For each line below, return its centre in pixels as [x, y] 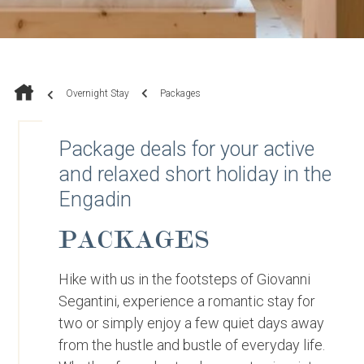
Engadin [95, 199]
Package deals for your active [187, 149]
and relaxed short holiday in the [195, 174]
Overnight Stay [97, 93]
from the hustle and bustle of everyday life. [192, 345]
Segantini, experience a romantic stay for [187, 301]
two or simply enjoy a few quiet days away [192, 323]
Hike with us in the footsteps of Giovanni [185, 279]
